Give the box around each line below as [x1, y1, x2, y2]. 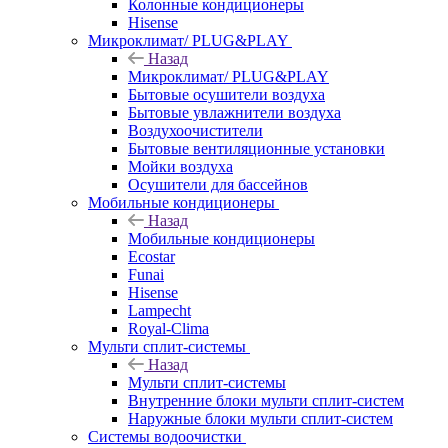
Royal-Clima [128, 319, 209, 337]
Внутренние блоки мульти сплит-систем [128, 391, 404, 409]
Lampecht [128, 301, 191, 319]
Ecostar [128, 247, 175, 265]
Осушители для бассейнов [128, 175, 308, 193]
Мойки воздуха [128, 157, 233, 175]
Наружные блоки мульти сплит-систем [128, 409, 393, 427]
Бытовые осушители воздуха [128, 85, 325, 103]
